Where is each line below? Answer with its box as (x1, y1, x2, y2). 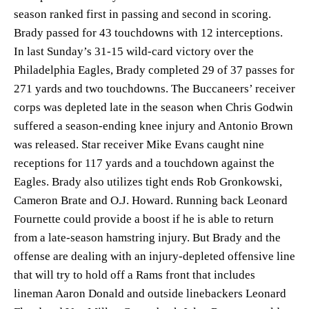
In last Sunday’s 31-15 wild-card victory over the (14, 44, 254, 58)
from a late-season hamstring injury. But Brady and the (14, 230, 281, 244)
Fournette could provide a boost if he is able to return (14, 212, 274, 226)
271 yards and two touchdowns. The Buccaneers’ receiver (14, 81, 295, 95)
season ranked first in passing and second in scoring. (14, 7, 271, 21)
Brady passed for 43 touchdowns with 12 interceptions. (14, 26, 283, 39)
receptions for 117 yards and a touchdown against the (14, 156, 275, 170)
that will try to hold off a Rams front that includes (14, 268, 255, 281)
